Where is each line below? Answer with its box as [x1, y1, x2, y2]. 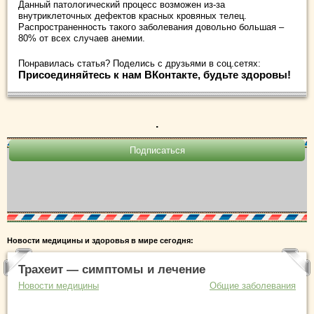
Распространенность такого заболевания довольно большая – [18, 21, 284, 32]
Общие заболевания [210, 280, 296, 291]
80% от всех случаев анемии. [18, 32, 145, 43]
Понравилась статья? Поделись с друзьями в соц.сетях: [18, 57, 261, 69]
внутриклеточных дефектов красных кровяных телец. [18, 10, 247, 21]
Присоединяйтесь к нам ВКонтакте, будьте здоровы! [18, 68, 291, 81]
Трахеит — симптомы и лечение [18, 262, 205, 276]
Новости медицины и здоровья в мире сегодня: [7, 235, 193, 245]
